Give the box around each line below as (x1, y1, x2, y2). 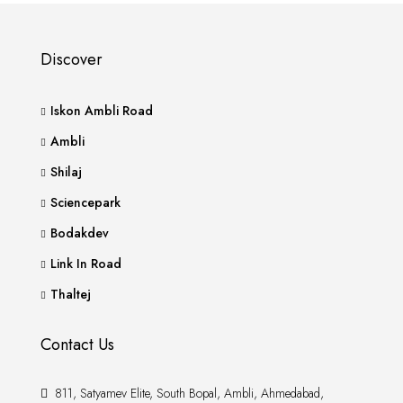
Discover (40, 48, 103, 71)
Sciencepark (50, 193, 121, 211)
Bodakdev (50, 224, 109, 242)
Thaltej (50, 285, 91, 303)
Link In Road (50, 255, 121, 273)
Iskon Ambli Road (50, 102, 153, 120)
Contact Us (40, 333, 114, 356)
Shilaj (50, 163, 82, 181)
